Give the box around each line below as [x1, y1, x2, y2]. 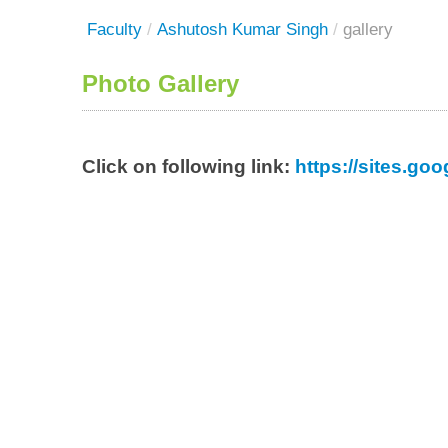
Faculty [87, 20, 142, 39]
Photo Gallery [82, 70, 239, 97]
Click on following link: [82, 156, 295, 177]
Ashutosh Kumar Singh [157, 20, 328, 39]
